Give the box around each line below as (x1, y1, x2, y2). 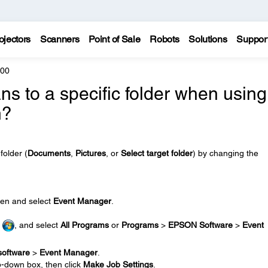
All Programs (60, 220, 109, 230)
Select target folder (120, 148, 193, 158)
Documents (27, 148, 71, 158)
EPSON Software (167, 220, 233, 230)
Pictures (75, 148, 106, 158)
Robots (150, 33, 179, 45)
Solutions (188, 33, 227, 45)
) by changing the (192, 148, 258, 158)
